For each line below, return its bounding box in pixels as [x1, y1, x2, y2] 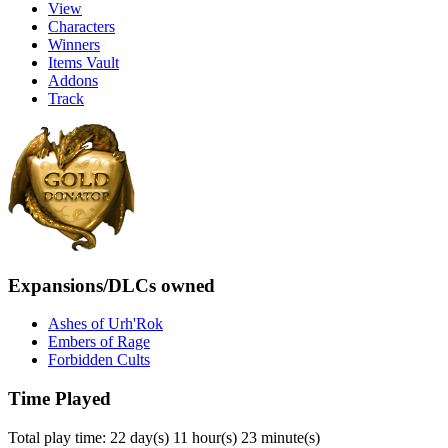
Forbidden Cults [48, 351, 150, 369]
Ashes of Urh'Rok [48, 315, 163, 333]
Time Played [8, 387, 111, 409]
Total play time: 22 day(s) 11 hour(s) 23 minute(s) [8, 428, 320, 446]
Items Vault [48, 53, 119, 71]
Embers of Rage [48, 333, 150, 351]
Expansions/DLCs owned [8, 274, 215, 296]
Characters [48, 17, 115, 35]
